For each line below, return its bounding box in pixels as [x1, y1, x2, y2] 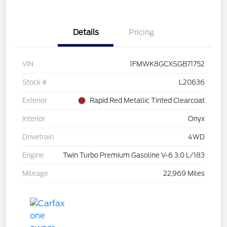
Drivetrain [22, 133, 54, 141]
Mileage [22, 170, 48, 178]
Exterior [22, 97, 47, 105]
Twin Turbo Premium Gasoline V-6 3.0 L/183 [63, 152, 205, 160]
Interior [22, 115, 45, 123]
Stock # [22, 79, 47, 87]
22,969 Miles [163, 170, 205, 178]
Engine [22, 152, 44, 160]
